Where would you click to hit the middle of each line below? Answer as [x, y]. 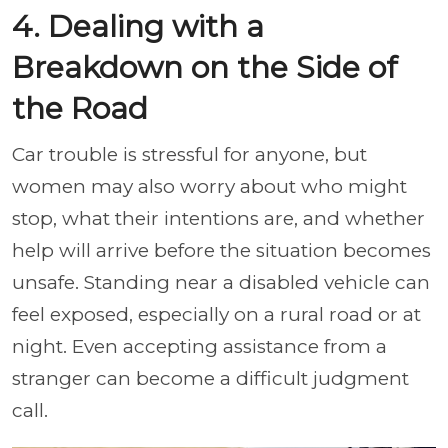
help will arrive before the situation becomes [221, 250]
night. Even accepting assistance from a [199, 346]
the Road [80, 108]
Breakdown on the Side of [204, 67]
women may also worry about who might [209, 186]
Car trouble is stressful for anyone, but [189, 154]
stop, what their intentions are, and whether [218, 218]
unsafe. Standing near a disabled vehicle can [221, 282]
